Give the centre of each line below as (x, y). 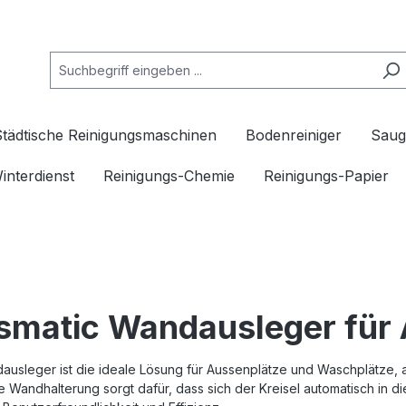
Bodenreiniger (294, 135)
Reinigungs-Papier (326, 176)
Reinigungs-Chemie (169, 176)
